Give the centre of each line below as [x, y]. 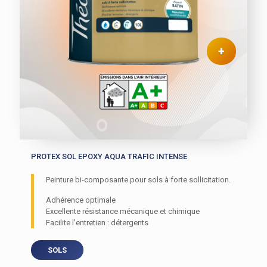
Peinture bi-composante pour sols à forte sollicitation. [139, 180]
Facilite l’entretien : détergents [97, 223]
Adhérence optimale [81, 200]
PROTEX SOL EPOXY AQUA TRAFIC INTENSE [109, 157]
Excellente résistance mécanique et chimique [123, 212]
